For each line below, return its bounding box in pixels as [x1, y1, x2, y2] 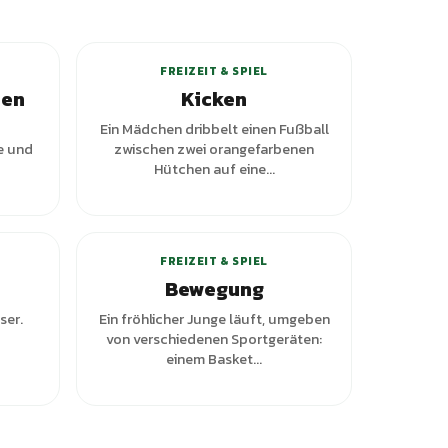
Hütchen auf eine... [153, 158, 275, 180]
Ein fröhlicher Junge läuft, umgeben [98, 308, 330, 330]
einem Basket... [166, 348, 262, 370]
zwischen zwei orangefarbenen [114, 138, 314, 160]
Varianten [264, 8, 328, 26]
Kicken [181, 84, 247, 114]
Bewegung [164, 274, 264, 304]
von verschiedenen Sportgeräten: [106, 328, 322, 350]
